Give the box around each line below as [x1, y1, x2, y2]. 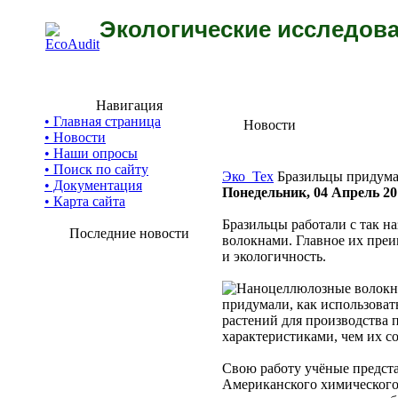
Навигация [88, 98, 170, 113]
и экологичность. [222, 249, 326, 264]
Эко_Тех [222, 169, 274, 184]
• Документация [44, 178, 142, 193]
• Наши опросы [44, 146, 138, 161]
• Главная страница [44, 114, 161, 129]
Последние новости [61, 226, 196, 241]
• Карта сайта [44, 194, 125, 209]
